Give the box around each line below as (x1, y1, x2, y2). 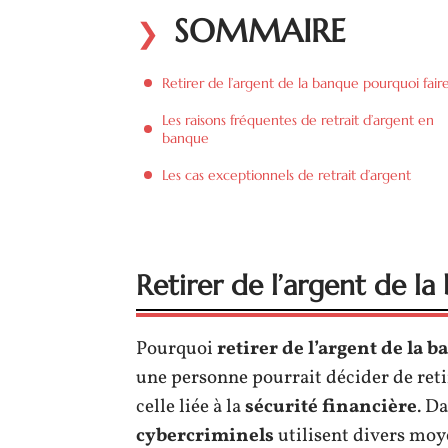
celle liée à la (136, 394, 245, 420)
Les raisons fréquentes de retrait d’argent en (162, 111, 434, 129)
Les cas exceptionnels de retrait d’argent (162, 166, 411, 184)
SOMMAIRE (174, 11, 346, 51)
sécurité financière (245, 394, 417, 420)
